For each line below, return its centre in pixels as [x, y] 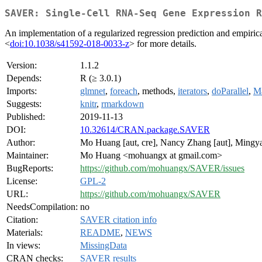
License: [22, 181]
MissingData [104, 246]
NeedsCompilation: [42, 207]
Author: [21, 143]
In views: [23, 246]
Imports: [22, 91]
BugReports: [30, 168]
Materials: [25, 233]
